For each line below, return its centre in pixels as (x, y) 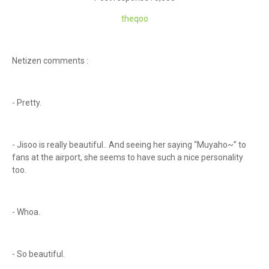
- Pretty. (28, 103)
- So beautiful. (39, 254)
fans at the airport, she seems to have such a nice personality (128, 157)
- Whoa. (27, 212)
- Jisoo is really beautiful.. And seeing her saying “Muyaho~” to (129, 145)
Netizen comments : (51, 61)
